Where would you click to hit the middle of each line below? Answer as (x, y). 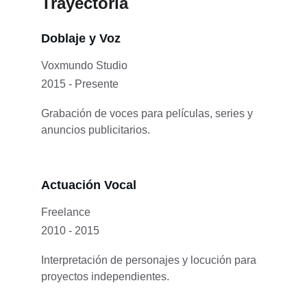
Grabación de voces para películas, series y (148, 113)
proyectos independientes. (105, 277)
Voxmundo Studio (84, 65)
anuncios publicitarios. (96, 130)
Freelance (66, 212)
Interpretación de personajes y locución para (150, 260)
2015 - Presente (80, 84)
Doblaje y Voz (81, 38)
